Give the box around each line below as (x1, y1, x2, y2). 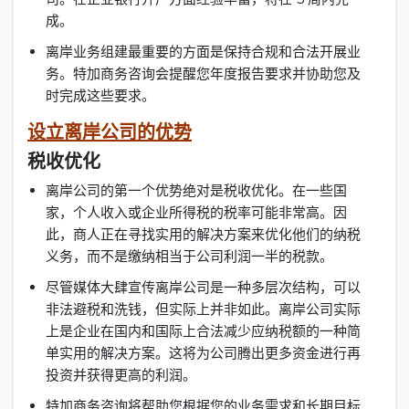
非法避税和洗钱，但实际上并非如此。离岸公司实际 (46, 300, 361, 319)
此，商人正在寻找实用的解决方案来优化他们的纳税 (46, 225, 361, 244)
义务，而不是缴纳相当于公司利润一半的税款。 (46, 247, 358, 266)
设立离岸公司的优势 (27, 121, 192, 144)
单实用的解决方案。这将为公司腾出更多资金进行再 (46, 344, 361, 362)
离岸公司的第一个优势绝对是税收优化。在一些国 (46, 182, 347, 200)
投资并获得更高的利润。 (46, 366, 221, 384)
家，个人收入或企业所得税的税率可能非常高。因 (46, 204, 347, 222)
